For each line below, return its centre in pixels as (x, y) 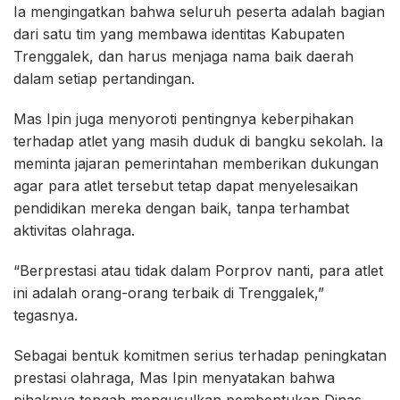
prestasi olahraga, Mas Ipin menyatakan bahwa (174, 378)
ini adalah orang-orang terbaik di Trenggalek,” (169, 293)
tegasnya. (46, 316)
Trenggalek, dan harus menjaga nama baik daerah (183, 57)
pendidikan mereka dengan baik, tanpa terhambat (181, 208)
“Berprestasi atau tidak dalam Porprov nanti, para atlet (198, 271)
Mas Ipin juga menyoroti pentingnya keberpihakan (183, 119)
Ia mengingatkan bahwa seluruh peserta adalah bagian (199, 12)
